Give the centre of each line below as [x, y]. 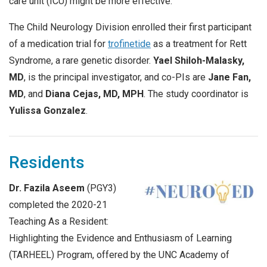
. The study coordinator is [196, 94]
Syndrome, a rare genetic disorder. [81, 60]
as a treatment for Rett [199, 44]
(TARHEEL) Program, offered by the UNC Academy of [119, 254]
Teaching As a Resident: [59, 221]
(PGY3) [102, 188]
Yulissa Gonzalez [47, 110]
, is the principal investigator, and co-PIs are [116, 77]
